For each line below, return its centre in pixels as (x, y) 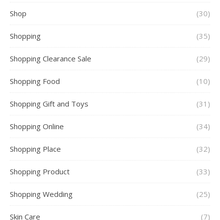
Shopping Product (40, 172)
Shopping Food (35, 81)
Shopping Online (37, 126)
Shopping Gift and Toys (49, 104)
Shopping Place (35, 149)
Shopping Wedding (41, 194)
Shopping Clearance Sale (51, 59)
